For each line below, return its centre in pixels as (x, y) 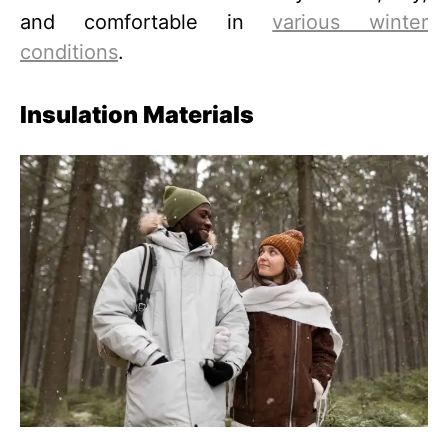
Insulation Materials (137, 114)
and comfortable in (146, 21)
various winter (350, 21)
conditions (69, 51)
